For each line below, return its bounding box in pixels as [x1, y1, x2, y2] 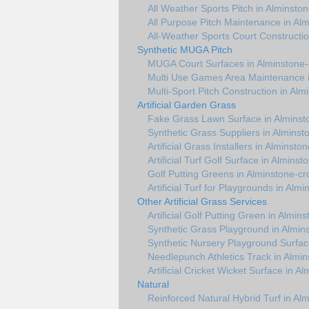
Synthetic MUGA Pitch [137, 44, 232, 55]
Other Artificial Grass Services [137, 196, 267, 207]
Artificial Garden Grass [137, 99, 236, 110]
